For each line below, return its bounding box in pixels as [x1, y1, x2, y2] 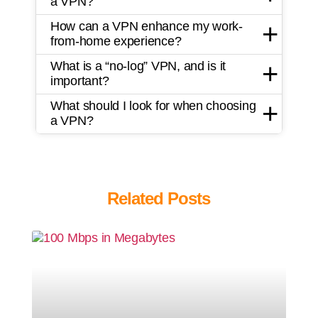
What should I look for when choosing [50, 99, 256, 114]
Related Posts [107, 188, 211, 208]
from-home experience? [50, 34, 182, 49]
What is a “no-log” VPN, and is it [50, 59, 226, 74]
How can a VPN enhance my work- [50, 19, 243, 34]
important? [50, 74, 109, 89]
